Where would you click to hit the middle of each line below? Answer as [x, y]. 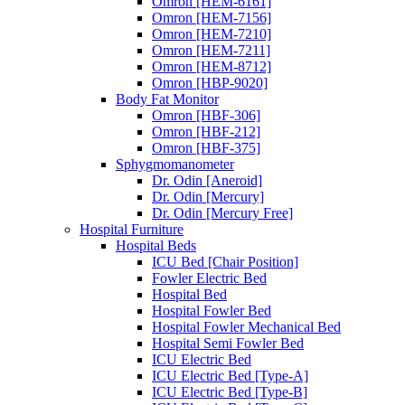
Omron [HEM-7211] [211, 50]
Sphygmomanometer [175, 164]
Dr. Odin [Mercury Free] [222, 212]
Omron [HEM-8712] [212, 66]
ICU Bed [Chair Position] [225, 261]
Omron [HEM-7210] [212, 33]
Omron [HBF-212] [206, 131]
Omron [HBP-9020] [210, 82]
